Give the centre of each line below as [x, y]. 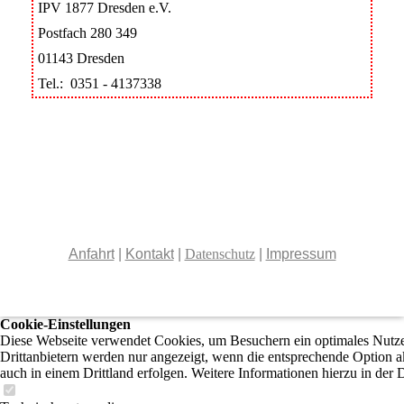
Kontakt [149, 253]
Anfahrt [91, 253]
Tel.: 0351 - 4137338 [100, 83]
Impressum [301, 253]
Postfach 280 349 [87, 32]
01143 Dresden [81, 58]
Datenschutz [220, 253]
